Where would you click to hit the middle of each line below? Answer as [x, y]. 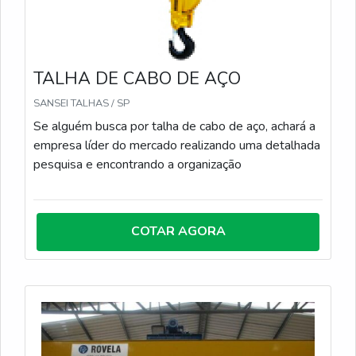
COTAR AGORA [178, 231]
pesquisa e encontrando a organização [137, 164]
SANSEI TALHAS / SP [81, 103]
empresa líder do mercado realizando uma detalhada [177, 145]
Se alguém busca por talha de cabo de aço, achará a [174, 126]
